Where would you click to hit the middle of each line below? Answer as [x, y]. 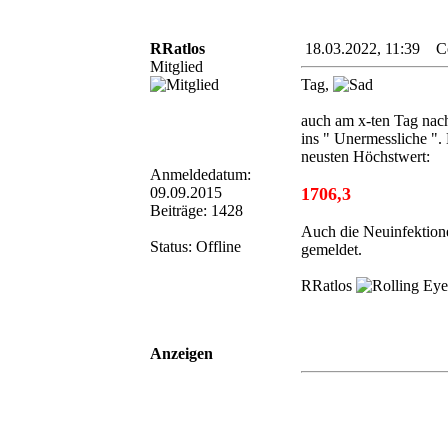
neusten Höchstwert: [365, 156]
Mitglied [176, 66]
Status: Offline [195, 246]
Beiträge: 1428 [196, 210]
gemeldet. [331, 249]
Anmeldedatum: [200, 174]
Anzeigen [181, 353]
